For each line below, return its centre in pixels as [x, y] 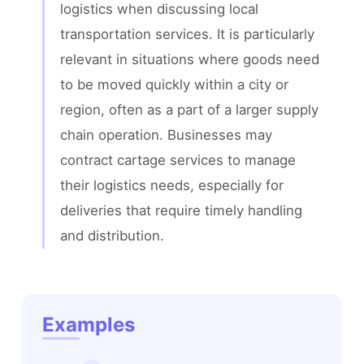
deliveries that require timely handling [182, 210]
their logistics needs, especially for [172, 185]
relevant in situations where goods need [190, 59]
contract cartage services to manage [178, 160]
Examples [89, 324]
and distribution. [113, 235]
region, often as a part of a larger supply [190, 109]
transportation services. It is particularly [188, 34]
